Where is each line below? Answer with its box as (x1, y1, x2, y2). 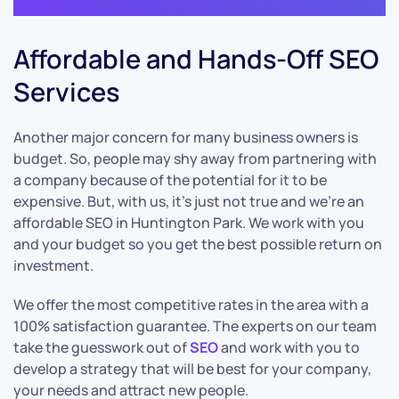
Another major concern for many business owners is (13, 127, 358, 148)
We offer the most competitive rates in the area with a (13, 295, 369, 315)
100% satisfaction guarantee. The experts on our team (13, 316, 377, 337)
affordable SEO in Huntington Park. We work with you (13, 213, 364, 233)
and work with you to (218, 338, 360, 358)
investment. (13, 256, 94, 276)
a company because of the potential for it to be (13, 170, 327, 191)
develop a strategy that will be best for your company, (13, 359, 371, 379)
